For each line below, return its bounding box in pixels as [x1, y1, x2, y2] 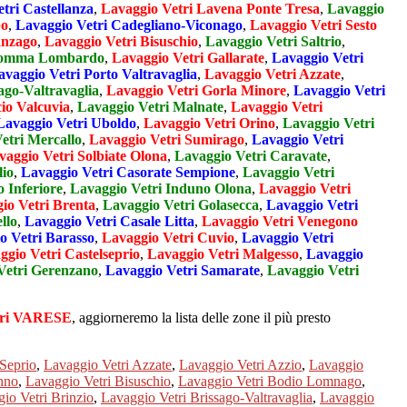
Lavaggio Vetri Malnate [77, 98, 223, 114]
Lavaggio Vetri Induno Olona [70, 180, 252, 196]
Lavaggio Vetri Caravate [174, 147, 327, 164]
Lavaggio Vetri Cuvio [102, 229, 234, 245]
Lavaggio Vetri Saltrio [205, 33, 342, 49]
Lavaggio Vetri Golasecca [103, 196, 259, 213]
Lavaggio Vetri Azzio [179, 356, 302, 372]
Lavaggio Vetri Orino [144, 114, 275, 131]
